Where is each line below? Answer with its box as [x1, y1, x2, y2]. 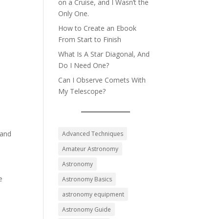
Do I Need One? [58, 60, 109, 70]
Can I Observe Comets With [58, 75, 146, 85]
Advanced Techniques [62, 129, 124, 138]
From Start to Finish [58, 34, 122, 44]
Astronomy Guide [62, 205, 111, 214]
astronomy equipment [62, 190, 125, 198]
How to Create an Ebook [58, 23, 137, 33]
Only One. [58, 8, 89, 18]
